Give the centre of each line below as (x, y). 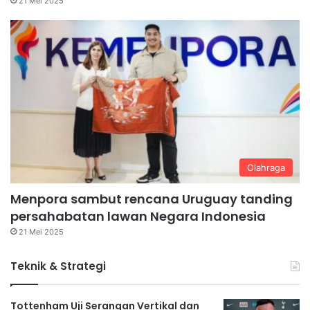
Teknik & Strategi (58, 266)
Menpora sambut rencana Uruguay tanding (152, 199)
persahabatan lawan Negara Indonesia (138, 216)
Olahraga (266, 167)
